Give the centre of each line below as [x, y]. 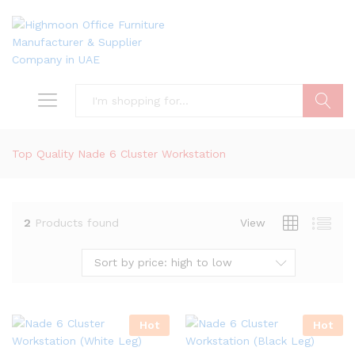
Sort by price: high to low [163, 262]
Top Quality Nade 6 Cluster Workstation [119, 154]
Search [323, 134]
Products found [77, 222]
